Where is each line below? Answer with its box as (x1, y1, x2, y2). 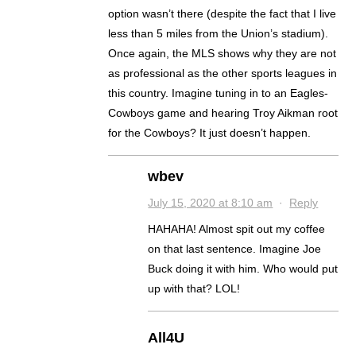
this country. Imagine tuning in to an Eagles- (108, 87, 329, 100)
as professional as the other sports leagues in (108, 67, 338, 80)
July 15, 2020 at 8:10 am (148, 196, 273, 210)
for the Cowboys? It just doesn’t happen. (108, 126, 311, 140)
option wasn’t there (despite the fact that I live (108, 7, 337, 21)
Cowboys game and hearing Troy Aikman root (108, 106, 339, 120)
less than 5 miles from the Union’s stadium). (108, 27, 329, 41)
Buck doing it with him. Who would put (148, 262, 339, 276)
